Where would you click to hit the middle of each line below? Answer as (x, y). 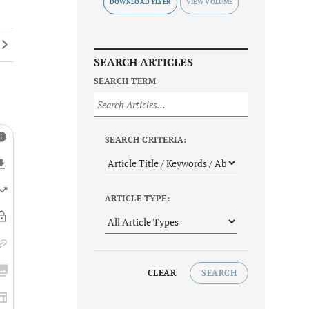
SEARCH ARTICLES (143, 62)
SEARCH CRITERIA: (146, 140)
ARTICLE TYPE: (138, 199)
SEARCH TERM (125, 81)
